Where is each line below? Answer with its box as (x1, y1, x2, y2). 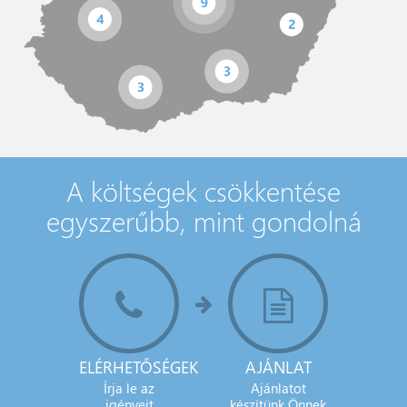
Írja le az (104, 379, 154, 397)
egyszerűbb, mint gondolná (45, 202, 362, 239)
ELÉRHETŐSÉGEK (79, 355, 198, 378)
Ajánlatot (250, 379, 306, 397)
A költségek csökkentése (66, 172, 341, 209)
